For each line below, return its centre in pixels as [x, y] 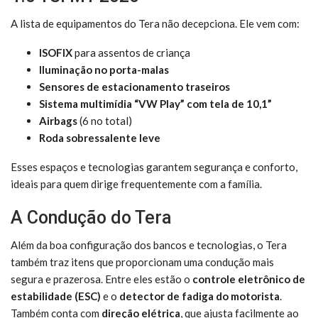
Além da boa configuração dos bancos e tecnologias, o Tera [149, 245]
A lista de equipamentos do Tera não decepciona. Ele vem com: [155, 23]
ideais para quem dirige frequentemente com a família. [136, 183]
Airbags [58, 120]
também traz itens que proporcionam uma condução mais [142, 262]
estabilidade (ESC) [56, 296]
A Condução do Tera [91, 217]
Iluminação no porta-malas [104, 69]
